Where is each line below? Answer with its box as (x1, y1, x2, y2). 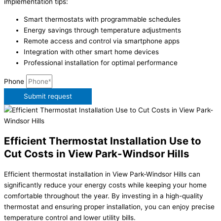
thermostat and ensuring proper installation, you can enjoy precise (4, 203, 215, 211)
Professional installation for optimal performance (24, 58, 178, 67)
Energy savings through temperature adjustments (24, 26, 181, 34)
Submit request (24, 92, 72, 101)
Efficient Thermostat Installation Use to (4, 135, 201, 147)
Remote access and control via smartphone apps (24, 37, 180, 45)
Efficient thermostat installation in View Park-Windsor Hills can (4, 170, 200, 179)
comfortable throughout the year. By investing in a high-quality (4, 192, 203, 200)
